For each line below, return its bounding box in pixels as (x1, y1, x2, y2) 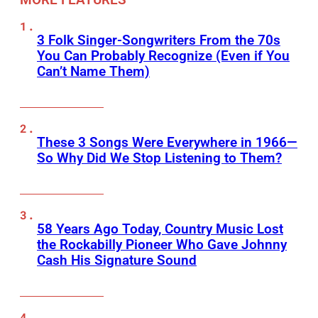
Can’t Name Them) (37, 63, 150, 80)
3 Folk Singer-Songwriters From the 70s (37, 32, 280, 49)
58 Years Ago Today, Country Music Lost (37, 221, 283, 238)
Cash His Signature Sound (37, 252, 197, 269)
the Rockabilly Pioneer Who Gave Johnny (37, 236, 287, 253)
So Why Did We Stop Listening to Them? (37, 150, 282, 167)
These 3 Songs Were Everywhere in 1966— (37, 134, 297, 151)
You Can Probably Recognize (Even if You (37, 48, 290, 65)
